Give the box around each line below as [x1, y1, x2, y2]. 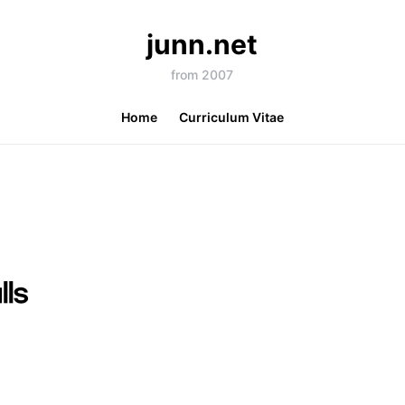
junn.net [146, 28, 259, 61]
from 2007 [171, 67, 234, 82]
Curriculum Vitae [178, 109, 284, 125]
